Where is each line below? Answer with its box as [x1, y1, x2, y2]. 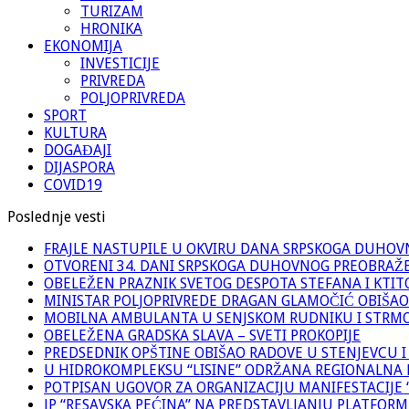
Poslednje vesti [7, 207, 106, 225]
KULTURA [44, 123, 107, 142]
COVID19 [44, 175, 102, 194]
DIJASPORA [44, 158, 115, 176]
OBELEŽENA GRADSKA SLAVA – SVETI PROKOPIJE [44, 326, 361, 344]
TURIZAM [80, 2, 143, 20]
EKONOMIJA [44, 37, 122, 55]
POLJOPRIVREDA [80, 89, 185, 107]
